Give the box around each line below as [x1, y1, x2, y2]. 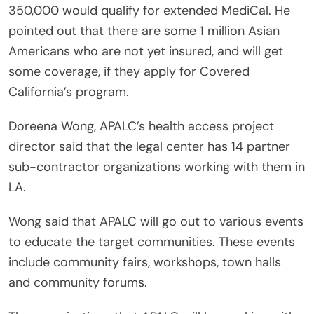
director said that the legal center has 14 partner [8, 138, 290, 156]
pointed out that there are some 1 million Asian [8, 22, 280, 40]
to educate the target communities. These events [8, 233, 295, 251]
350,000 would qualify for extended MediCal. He [8, 2, 290, 20]
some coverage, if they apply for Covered [8, 63, 250, 81]
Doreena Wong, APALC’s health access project [8, 118, 274, 135]
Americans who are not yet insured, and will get [8, 43, 283, 60]
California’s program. [8, 83, 129, 101]
